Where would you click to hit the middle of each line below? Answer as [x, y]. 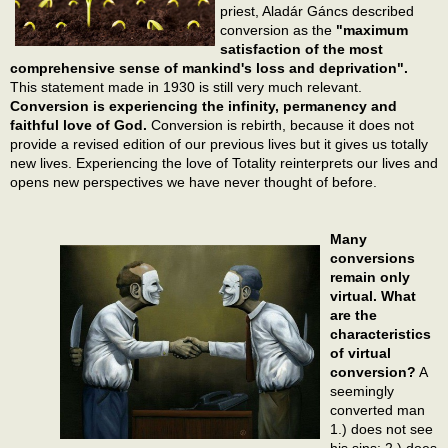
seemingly [362, 390]
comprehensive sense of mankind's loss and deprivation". [209, 68]
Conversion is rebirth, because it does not [280, 125]
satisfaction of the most [301, 49]
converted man [377, 409]
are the [353, 314]
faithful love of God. [78, 125]
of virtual [360, 352]
